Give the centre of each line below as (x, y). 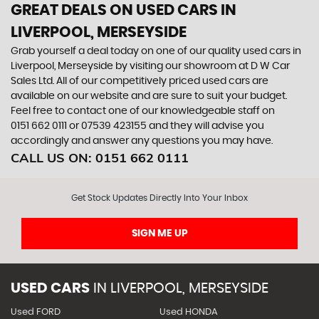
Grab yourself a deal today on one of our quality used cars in (156, 51)
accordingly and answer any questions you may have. (142, 141)
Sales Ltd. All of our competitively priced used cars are (140, 81)
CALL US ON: (53, 158)
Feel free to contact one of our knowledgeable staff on (143, 111)
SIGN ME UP (159, 234)
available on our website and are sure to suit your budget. (149, 96)
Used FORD (36, 312)
